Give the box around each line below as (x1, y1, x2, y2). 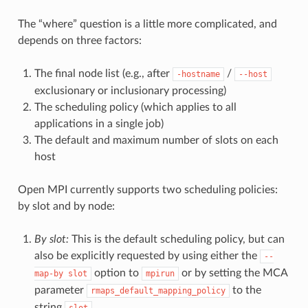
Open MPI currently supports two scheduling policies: (17, 184, 278, 195)
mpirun (145, 268, 175, 278)
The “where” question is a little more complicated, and (17, 18, 277, 30)
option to (91, 267, 142, 278)
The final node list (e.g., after (34, 67, 173, 79)
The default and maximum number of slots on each (34, 134, 278, 146)
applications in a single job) (34, 118, 164, 129)
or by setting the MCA (178, 267, 287, 278)
